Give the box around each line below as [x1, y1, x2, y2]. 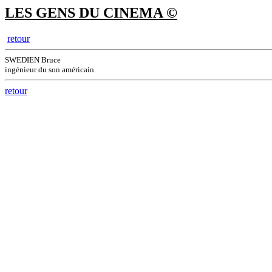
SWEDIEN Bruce [5, 55, 61, 64]
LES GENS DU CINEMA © [5, 5, 177, 21]
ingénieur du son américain [5, 64, 94, 74]
